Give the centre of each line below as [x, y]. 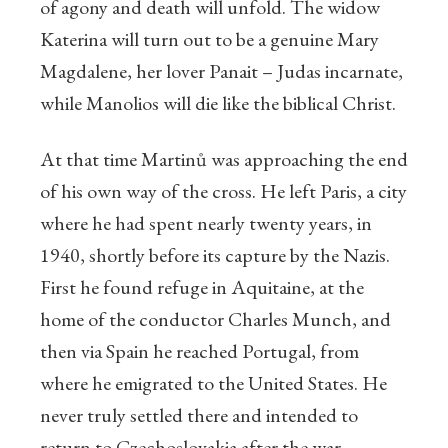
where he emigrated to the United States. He [213, 383]
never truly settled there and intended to [199, 415]
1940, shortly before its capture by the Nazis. [215, 255]
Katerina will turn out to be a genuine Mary [209, 39]
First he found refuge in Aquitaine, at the [202, 287]
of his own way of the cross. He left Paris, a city [223, 191]
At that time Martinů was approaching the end [224, 159]
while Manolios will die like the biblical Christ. [218, 103]
